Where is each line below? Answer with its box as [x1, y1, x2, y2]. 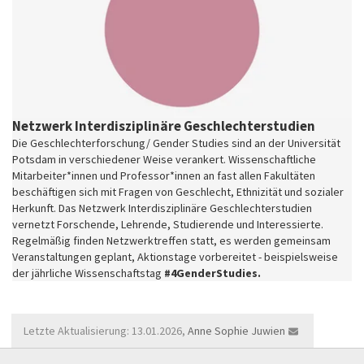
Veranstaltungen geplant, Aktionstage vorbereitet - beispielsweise [12, 249, 338, 264]
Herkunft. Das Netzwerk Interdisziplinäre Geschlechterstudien [12, 200, 312, 215]
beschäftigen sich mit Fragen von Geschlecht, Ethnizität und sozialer [12, 184, 344, 199]
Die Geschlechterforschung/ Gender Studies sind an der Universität [12, 135, 340, 150]
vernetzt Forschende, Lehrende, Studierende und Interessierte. [12, 216, 323, 232]
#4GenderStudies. [164, 265, 261, 280]
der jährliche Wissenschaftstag [12, 265, 164, 280]
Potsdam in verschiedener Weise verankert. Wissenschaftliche [12, 151, 316, 167]
